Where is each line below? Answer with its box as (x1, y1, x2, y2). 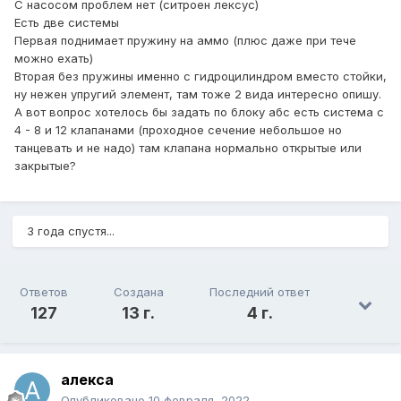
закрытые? (14, 158, 80, 174)
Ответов (19, 285, 68, 300)
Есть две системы (14, 15, 119, 30)
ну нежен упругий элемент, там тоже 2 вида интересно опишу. (14, 87, 385, 102)
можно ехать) (14, 51, 97, 66)
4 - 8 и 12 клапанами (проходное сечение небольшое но (14, 123, 342, 138)
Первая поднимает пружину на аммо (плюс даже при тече (14, 33, 356, 48)
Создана (113, 285, 164, 300)
